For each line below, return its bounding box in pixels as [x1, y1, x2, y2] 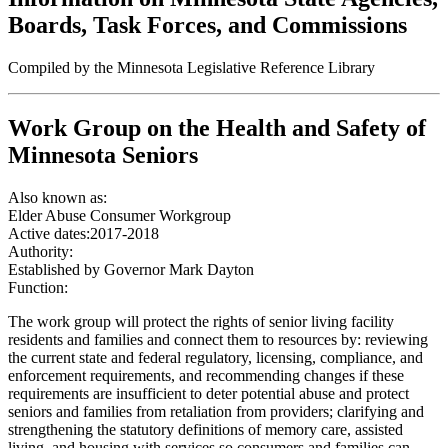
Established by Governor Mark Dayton [8, 260, 254, 278]
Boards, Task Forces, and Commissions [8, 11, 407, 38]
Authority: [8, 242, 73, 260]
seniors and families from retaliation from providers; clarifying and [8, 402, 424, 420]
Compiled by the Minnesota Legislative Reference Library [8, 58, 375, 76]
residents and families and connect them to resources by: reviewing [8, 330, 428, 348]
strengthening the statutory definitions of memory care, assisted [8, 420, 403, 438]
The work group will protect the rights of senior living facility [8, 312, 394, 330]
